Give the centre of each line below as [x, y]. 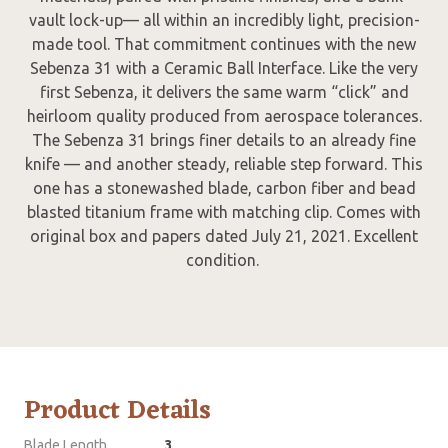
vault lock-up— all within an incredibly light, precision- [224, 20]
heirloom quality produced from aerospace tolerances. [224, 116]
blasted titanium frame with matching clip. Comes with [224, 212]
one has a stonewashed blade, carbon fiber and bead [224, 188]
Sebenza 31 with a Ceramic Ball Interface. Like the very [224, 68]
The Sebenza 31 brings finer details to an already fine [224, 140]
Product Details [117, 411]
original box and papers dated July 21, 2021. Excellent [224, 236]
